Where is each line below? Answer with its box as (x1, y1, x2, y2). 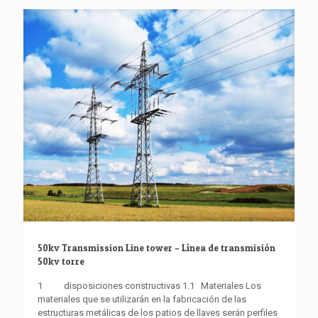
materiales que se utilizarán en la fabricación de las (38, 293, 246, 305)
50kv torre (38, 255, 84, 267)
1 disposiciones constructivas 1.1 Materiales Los (38, 280, 261, 291)
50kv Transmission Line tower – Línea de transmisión (38, 241, 275, 253)
